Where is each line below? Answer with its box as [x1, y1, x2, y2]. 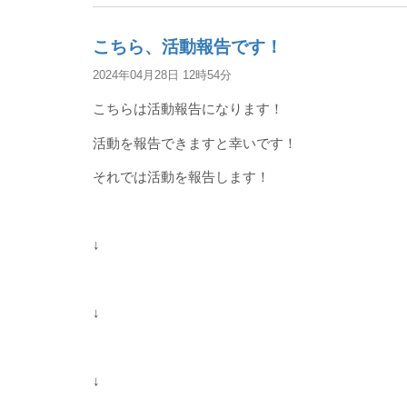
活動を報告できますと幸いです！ [93, 134, 297, 151]
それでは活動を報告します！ [93, 169, 270, 184]
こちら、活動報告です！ [93, 37, 283, 56]
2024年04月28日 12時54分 [93, 68, 232, 82]
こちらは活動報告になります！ [93, 101, 283, 116]
